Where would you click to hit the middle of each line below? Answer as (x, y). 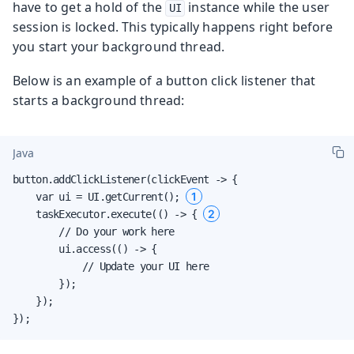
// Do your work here (94, 231)
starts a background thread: (99, 100)
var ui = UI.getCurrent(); (99, 196)
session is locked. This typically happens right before (173, 26)
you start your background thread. (119, 46)
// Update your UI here (111, 266)
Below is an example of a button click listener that (164, 80)
